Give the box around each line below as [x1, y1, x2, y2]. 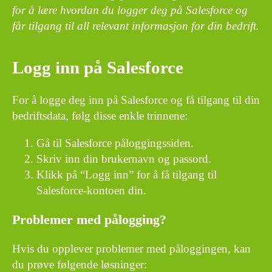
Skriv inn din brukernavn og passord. [36, 152, 211, 165]
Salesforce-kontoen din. [36, 183, 146, 197]
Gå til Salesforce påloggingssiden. [36, 136, 194, 149]
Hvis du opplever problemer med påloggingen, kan [12, 242, 251, 255]
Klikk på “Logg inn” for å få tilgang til [36, 168, 217, 181]
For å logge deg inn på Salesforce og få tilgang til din [12, 93, 260, 106]
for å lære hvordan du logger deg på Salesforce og [12, 3, 248, 16]
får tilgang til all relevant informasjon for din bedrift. [12, 19, 259, 32]
